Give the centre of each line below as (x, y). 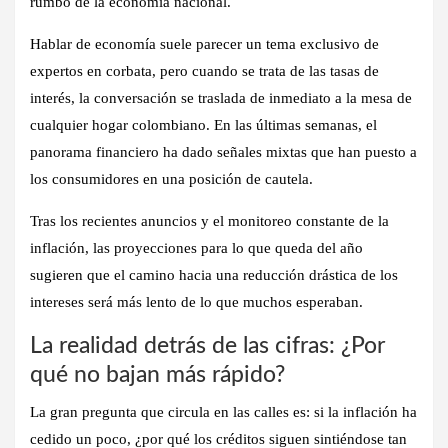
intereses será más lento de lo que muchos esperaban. (196, 301)
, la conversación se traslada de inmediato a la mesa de (241, 97)
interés (50, 97)
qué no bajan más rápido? (157, 374)
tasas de (354, 70)
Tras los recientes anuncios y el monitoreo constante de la (209, 220)
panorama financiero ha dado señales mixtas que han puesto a (223, 151)
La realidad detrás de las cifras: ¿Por (207, 345)
